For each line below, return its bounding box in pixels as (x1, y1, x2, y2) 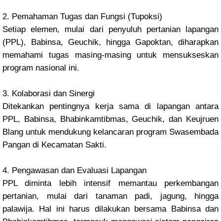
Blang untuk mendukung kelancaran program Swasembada (2, 127, 219, 137)
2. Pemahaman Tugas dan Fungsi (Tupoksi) (2, 12, 162, 21)
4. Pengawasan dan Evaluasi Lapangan (2, 166, 147, 175)
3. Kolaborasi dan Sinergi (2, 89, 95, 98)
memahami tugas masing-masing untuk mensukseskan (2, 50, 219, 60)
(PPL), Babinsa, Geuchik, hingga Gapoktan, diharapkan (2, 37, 219, 47)
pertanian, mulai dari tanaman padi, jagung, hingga (2, 191, 219, 201)
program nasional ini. (2, 63, 79, 73)
